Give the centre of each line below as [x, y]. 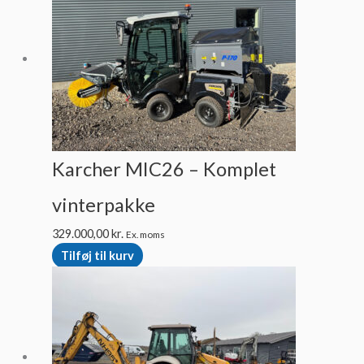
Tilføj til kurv [97, 255]
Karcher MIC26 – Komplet [164, 169]
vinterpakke [103, 204]
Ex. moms [145, 234]
